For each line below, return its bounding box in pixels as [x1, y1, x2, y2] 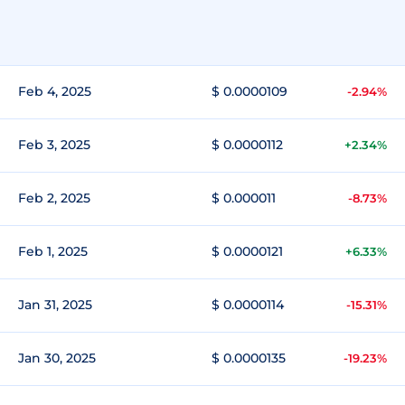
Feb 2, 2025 [18, 190, 90, 206]
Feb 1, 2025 [18, 243, 88, 259]
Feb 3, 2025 [18, 137, 90, 153]
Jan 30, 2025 [18, 350, 96, 366]
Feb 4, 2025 [18, 83, 91, 99]
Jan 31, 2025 [18, 297, 92, 313]
